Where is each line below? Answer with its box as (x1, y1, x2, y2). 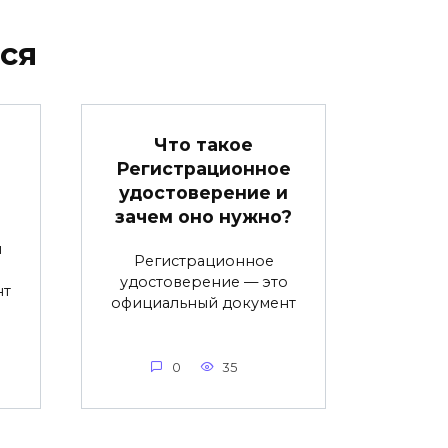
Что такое (154, 133, 253, 155)
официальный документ (111, 293, 296, 312)
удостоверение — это (119, 272, 288, 291)
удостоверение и (119, 181, 288, 203)
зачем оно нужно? (115, 205, 292, 227)
